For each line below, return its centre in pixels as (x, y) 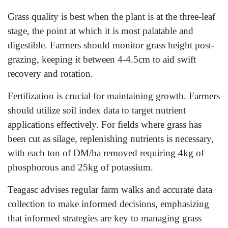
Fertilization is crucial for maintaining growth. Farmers (114, 96)
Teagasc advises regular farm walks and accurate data (110, 190)
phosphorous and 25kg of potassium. (80, 167)
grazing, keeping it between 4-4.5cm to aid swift (102, 60)
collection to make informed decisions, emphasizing (108, 204)
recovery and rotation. (50, 74)
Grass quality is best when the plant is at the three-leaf (111, 17)
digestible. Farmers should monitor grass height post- (111, 45)
